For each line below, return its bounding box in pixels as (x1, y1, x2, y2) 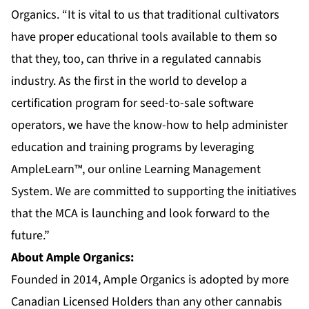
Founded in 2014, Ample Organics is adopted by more (11, 271, 289, 289)
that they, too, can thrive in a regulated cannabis (11, 50, 261, 68)
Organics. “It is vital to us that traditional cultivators (11, 6, 279, 24)
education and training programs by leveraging (11, 139, 254, 157)
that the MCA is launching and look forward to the (11, 205, 270, 223)
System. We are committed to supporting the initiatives (11, 183, 297, 201)
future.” (11, 227, 50, 245)
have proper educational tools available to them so (11, 28, 277, 46)
